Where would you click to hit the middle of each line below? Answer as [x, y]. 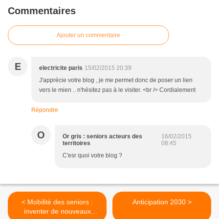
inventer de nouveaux [57, 211]
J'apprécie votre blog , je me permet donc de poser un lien [116, 80]
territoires [77, 143]
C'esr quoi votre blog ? [92, 155]
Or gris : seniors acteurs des [102, 136]
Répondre [45, 110]
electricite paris [61, 68]
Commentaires [42, 11]
